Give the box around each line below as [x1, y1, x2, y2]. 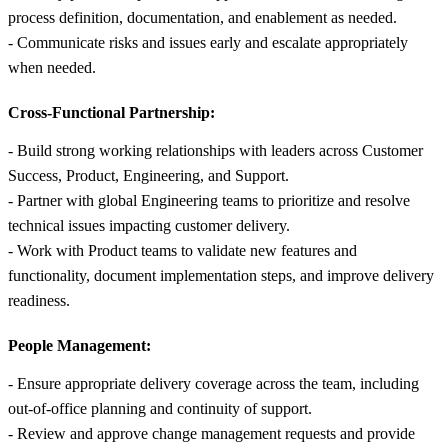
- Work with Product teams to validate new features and [8, 241, 357, 259]
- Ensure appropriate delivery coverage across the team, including [8, 374, 419, 392]
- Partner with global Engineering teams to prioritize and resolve [8, 191, 410, 209]
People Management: [8, 336, 151, 354]
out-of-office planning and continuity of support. [8, 399, 312, 417]
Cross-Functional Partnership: [8, 103, 215, 121]
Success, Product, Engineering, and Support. [8, 166, 289, 184]
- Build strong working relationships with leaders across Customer [8, 141, 423, 159]
